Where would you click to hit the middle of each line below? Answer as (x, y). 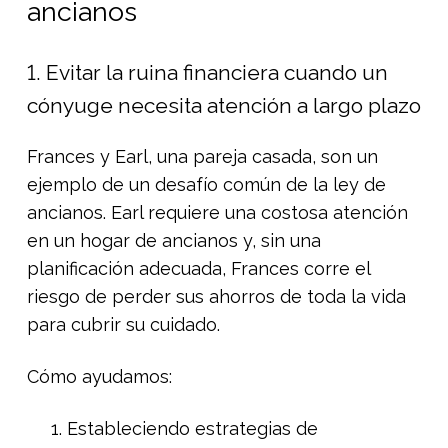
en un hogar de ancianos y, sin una (174, 240)
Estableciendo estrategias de (192, 428)
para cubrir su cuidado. (123, 324)
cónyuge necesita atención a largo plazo (224, 105)
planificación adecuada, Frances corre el (198, 268)
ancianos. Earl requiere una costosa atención (217, 212)
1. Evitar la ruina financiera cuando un (207, 72)
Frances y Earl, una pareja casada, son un (202, 156)
